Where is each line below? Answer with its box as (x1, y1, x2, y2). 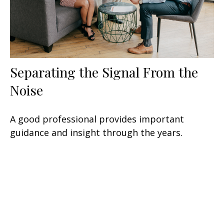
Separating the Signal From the (10, 62, 198, 81)
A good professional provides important (10, 112, 184, 125)
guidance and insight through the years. (10, 126, 182, 138)
